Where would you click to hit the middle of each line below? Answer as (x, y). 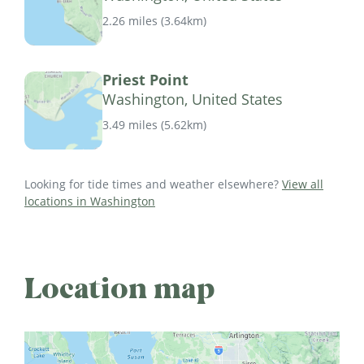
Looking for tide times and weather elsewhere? (153, 184)
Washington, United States (193, 100)
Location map (120, 289)
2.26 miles (130, 20)
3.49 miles (130, 124)
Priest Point (145, 80)
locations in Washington (90, 201)
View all (303, 184)
